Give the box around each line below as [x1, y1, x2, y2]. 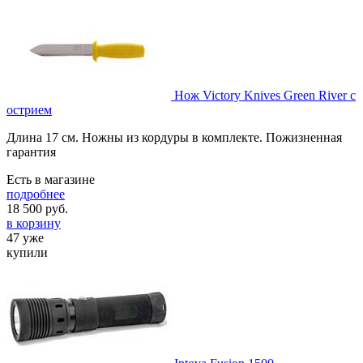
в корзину [6, 216, 61, 230]
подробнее [6, 186, 65, 201]
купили [6, 245, 48, 259]
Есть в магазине [6, 172, 95, 186]
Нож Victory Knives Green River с [174, 88, 356, 102]
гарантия [6, 144, 56, 159]
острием [6, 102, 52, 117]
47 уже [6, 230, 44, 245]
